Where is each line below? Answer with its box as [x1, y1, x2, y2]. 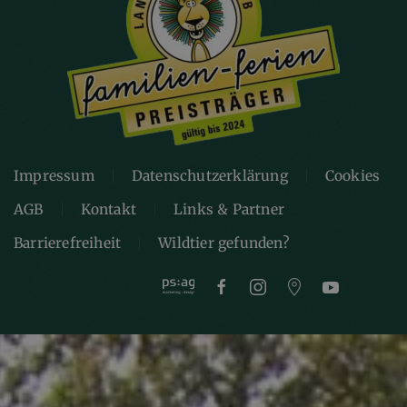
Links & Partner [174, 200, 285, 218]
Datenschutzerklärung [131, 166, 288, 184]
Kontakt [80, 200, 137, 218]
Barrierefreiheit [14, 233, 122, 252]
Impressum [14, 166, 94, 184]
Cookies [324, 166, 381, 184]
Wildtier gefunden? [158, 233, 289, 252]
